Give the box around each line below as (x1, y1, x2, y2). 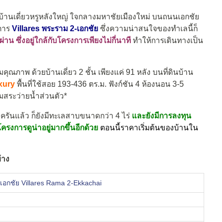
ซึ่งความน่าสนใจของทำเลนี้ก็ (100, 24, 198, 33)
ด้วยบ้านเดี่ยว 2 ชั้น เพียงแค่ (32, 68, 124, 77)
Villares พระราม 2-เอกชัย (12, 24, 98, 33)
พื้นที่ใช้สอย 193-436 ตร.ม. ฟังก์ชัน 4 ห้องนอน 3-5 (15, 80, 184, 89)
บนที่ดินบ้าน (151, 68, 193, 77)
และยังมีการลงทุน (132, 111, 191, 120)
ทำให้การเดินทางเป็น (133, 36, 203, 45)
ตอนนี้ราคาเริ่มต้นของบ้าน (100, 123, 189, 132)
